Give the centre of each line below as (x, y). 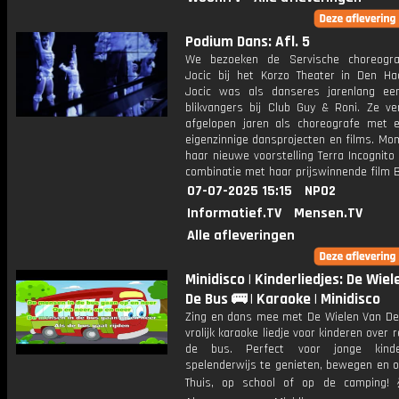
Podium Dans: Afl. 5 (248, 42)
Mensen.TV (328, 213)
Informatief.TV (234, 213)
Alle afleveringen (241, 236)
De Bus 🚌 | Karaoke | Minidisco (283, 299)
